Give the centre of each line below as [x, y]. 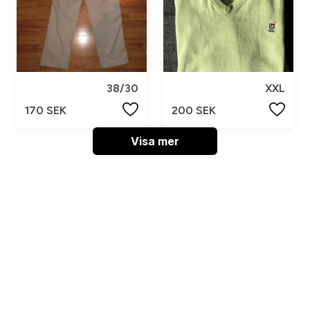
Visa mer [155, 141]
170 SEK [46, 110]
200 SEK [194, 110]
